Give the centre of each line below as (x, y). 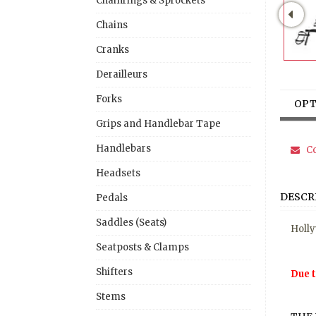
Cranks (113, 49)
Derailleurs (122, 74)
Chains (112, 25)
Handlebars (123, 148)
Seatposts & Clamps (142, 247)
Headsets (118, 173)
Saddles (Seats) (131, 222)
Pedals (112, 197)
